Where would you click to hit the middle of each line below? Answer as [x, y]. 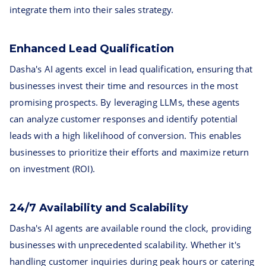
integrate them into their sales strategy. [92, 9]
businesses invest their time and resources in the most [124, 85]
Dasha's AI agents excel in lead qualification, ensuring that [131, 69]
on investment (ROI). [52, 169]
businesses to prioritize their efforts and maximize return [129, 152]
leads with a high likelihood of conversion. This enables [126, 135]
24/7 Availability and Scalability [99, 208]
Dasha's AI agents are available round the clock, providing [131, 228]
